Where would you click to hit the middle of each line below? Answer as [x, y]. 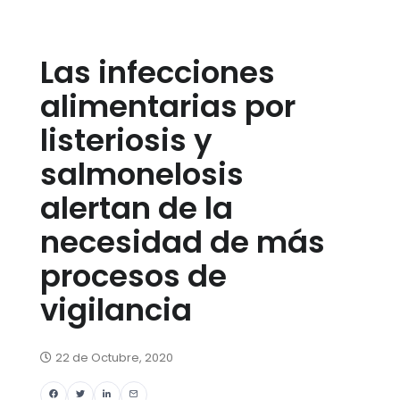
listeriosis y [126, 140]
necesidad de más [183, 242]
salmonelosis [142, 174]
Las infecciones [158, 72]
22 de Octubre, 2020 [114, 358]
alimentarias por [168, 106]
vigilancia [116, 310]
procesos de [133, 276]
